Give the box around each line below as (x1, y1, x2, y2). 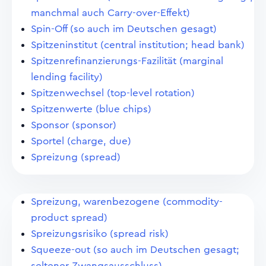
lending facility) (31, 72, 103, 82)
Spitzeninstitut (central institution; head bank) (31, 40, 245, 50)
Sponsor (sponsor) (31, 120, 116, 130)
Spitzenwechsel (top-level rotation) (31, 88, 195, 98)
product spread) (31, 213, 107, 223)
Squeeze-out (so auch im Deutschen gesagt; (31, 245, 239, 255)
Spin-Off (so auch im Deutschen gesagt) (31, 24, 217, 34)
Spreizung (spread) (31, 152, 121, 162)
